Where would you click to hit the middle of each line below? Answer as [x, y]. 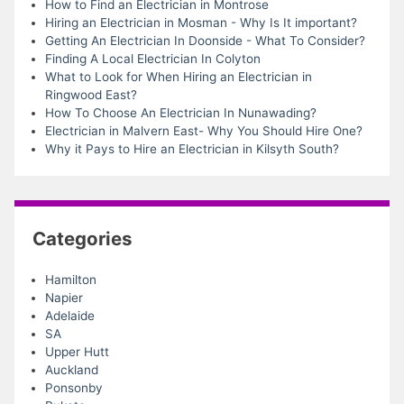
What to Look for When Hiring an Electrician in [178, 76]
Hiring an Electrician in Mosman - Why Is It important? [201, 22]
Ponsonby [73, 388]
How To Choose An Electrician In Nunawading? [180, 112]
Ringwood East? [91, 94]
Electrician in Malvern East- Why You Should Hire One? [203, 130]
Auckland [71, 370]
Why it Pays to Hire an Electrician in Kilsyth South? [192, 148]
